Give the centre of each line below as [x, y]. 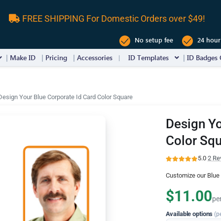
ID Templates [148, 57]
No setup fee [153, 40]
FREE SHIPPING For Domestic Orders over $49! [113, 18]
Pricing [56, 57]
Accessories [95, 57]
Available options [190, 214]
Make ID [23, 57]
